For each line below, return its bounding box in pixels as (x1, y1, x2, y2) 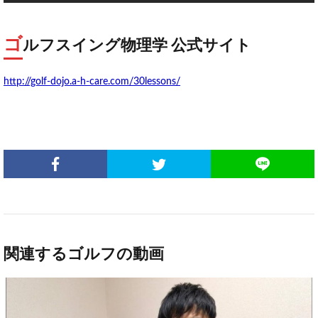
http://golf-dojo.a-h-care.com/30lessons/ (4, 77, 180, 87)
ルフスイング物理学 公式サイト (23, 38, 251, 54)
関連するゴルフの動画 (4, 246, 164, 263)
